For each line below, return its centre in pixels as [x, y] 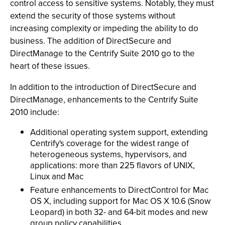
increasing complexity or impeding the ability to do [104, 28]
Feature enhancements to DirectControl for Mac [119, 190]
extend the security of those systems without [93, 16]
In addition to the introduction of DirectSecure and [103, 87]
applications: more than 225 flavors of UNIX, [113, 165]
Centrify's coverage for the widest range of [109, 143]
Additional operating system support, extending [119, 132]
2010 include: [35, 112]
